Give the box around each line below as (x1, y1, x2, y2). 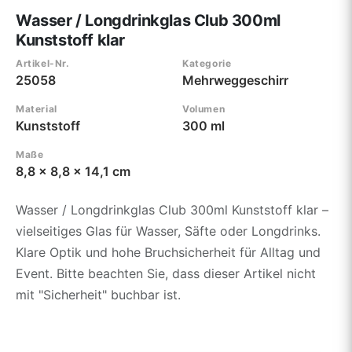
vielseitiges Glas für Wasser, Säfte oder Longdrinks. (16, 222, 321, 239)
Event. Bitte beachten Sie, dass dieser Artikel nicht (16, 265, 316, 281)
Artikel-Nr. (16, 57, 70, 69)
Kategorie (182, 57, 232, 69)
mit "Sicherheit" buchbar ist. (16, 286, 181, 302)
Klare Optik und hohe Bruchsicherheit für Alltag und (16, 244, 321, 260)
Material (16, 102, 57, 115)
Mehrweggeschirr (182, 71, 288, 88)
